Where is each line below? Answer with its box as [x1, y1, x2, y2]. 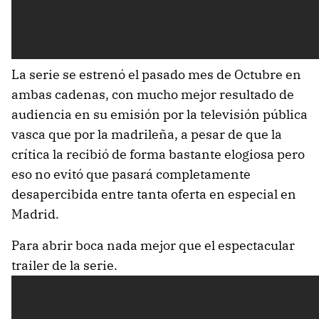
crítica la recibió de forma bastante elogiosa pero [11, 145, 305, 162]
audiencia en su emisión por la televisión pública [11, 105, 308, 122]
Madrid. [11, 205, 59, 222]
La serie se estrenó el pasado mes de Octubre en [11, 66, 301, 83]
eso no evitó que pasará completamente [11, 165, 251, 182]
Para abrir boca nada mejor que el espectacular [11, 236, 295, 253]
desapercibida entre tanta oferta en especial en [11, 185, 296, 202]
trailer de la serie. [11, 256, 117, 273]
